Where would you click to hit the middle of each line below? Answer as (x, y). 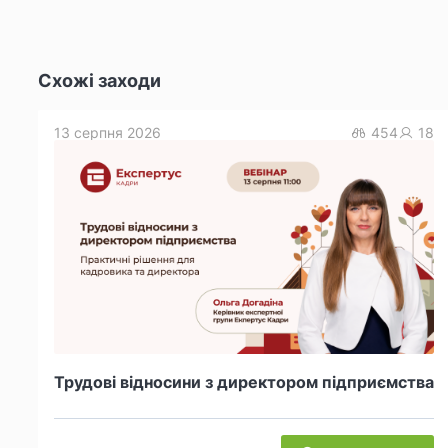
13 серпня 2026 (107, 133)
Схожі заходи (99, 81)
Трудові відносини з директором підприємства (244, 382)
